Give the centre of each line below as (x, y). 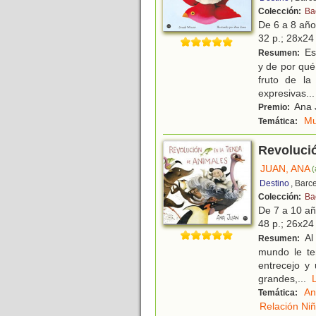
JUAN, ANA (285, 169)
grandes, (278, 279)
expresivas (282, 93)
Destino (274, 184)
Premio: (275, 108)
